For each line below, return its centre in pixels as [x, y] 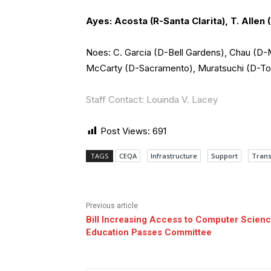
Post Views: [125, 131]
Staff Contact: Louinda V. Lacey [152, 100]
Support [224, 156]
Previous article [112, 206]
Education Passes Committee [149, 233]
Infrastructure [174, 156]
